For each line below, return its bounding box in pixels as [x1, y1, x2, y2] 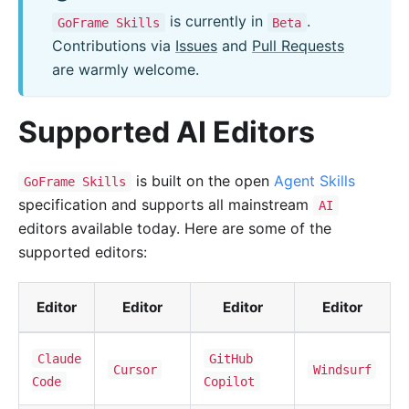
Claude [37, 351, 81, 366]
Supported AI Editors [18, 113, 315, 150]
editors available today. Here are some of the [18, 218, 331, 237]
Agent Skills [273, 171, 355, 190]
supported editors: [18, 242, 147, 261]
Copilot [204, 373, 256, 389]
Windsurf [312, 362, 372, 377]
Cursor [112, 362, 157, 377]
